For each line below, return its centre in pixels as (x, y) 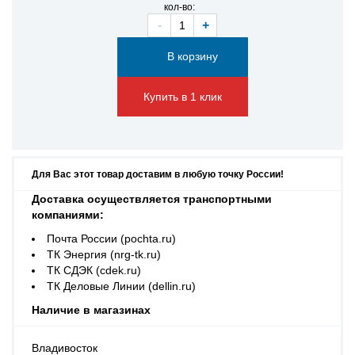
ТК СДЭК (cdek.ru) (94, 270)
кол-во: (179, 7)
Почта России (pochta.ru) (111, 239)
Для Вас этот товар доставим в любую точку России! (158, 174)
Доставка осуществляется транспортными (152, 199)
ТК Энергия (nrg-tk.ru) (104, 254)
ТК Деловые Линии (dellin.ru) (121, 286)
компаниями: (68, 215)
